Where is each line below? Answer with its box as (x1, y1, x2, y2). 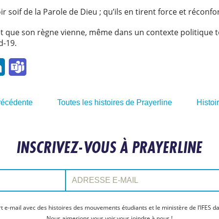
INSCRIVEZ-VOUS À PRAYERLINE (17, 136, 202, 158)
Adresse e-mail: (65, 168, 108, 176)
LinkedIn (5, 63, 35, 71)
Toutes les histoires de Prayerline (57, 98, 172, 107)
